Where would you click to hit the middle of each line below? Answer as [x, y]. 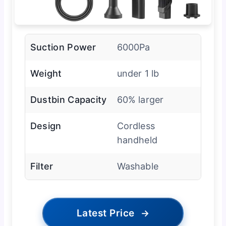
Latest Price [105, 213]
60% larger [140, 99]
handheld [137, 140]
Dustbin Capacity [68, 99]
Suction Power [63, 47]
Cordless [136, 126]
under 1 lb [138, 73]
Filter [42, 166]
